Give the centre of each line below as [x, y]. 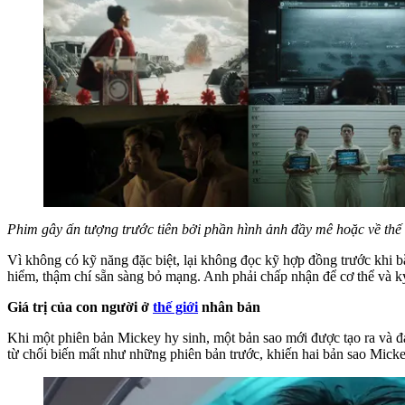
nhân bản [229, 307]
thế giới [175, 307]
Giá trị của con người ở [80, 307]
